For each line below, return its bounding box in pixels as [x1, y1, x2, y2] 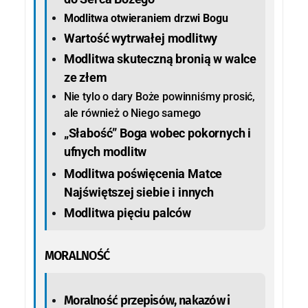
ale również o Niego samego [63, 106, 201, 120]
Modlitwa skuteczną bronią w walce [63, 51, 257, 66]
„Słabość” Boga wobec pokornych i [63, 125, 252, 140]
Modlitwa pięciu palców [63, 205, 191, 220]
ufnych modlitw [63, 144, 147, 159]
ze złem [63, 69, 107, 85]
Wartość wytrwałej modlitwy [63, 30, 218, 45]
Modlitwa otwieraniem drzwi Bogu [63, 11, 228, 25]
